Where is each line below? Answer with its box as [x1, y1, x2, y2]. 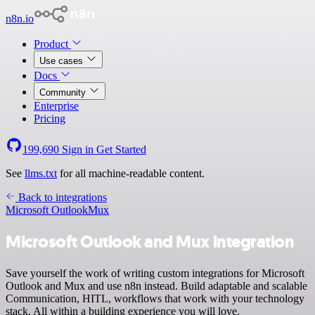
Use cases [39, 56, 86, 66]
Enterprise [34, 100, 79, 112]
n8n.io [6, 13, 34, 25]
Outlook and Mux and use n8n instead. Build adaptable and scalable [6, 279, 307, 292]
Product [34, 38, 71, 50]
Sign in [59, 143, 96, 155]
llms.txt [25, 167, 57, 179]
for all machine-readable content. [57, 167, 205, 179]
